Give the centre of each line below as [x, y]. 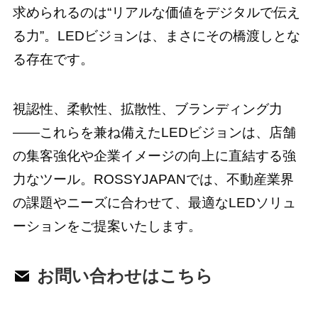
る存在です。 [53, 59]
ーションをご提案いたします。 [107, 226]
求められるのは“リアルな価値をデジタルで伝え [156, 12]
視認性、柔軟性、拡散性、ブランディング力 [147, 109]
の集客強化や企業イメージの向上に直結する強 [154, 156]
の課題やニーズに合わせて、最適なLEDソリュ [154, 203]
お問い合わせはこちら [125, 276]
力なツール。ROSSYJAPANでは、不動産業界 [153, 180]
